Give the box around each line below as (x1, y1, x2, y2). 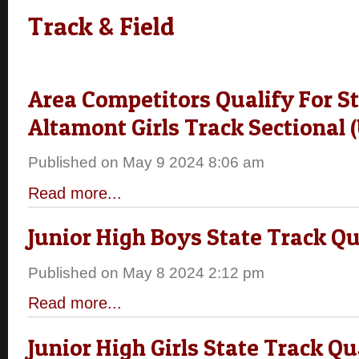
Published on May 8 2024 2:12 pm (28, 264, 264, 281)
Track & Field (28, 11, 175, 42)
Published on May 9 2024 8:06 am (28, 154, 264, 171)
